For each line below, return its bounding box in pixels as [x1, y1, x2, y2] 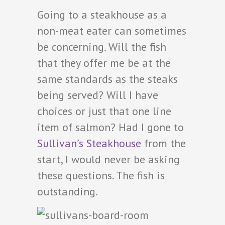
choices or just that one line [37, 104, 171, 119]
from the [144, 136, 186, 151]
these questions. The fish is [37, 168, 165, 183]
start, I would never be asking [37, 152, 180, 167]
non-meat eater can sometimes [37, 24, 186, 38]
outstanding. [37, 184, 98, 199]
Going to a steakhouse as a [37, 8, 167, 22]
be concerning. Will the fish [37, 40, 166, 54]
